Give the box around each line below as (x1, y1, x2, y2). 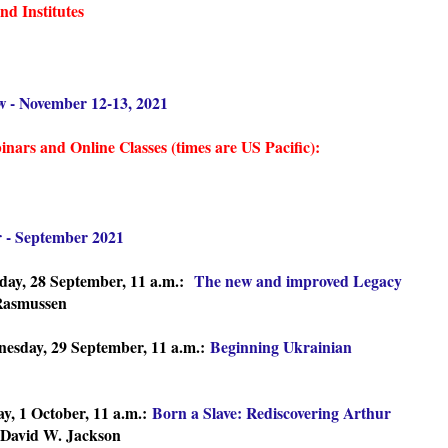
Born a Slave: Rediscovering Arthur (152, 400, 391, 424)
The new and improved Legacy (194, 268, 402, 292)
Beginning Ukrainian (210, 334, 352, 358)
